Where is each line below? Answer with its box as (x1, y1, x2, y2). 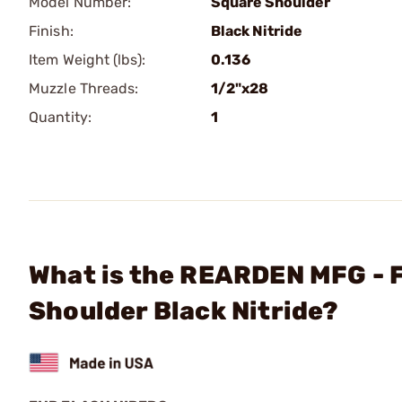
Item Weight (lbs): (29, 51, 145, 68)
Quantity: (29, 109, 92, 126)
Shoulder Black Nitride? (29, 296, 339, 326)
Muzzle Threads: (29, 80, 139, 97)
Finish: (29, 22, 74, 39)
